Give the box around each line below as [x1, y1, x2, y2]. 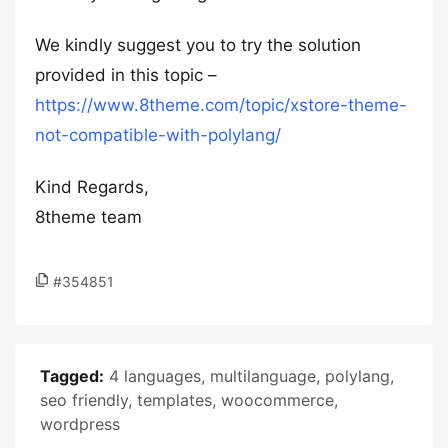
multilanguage [210, 366, 316, 386]
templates [137, 390, 212, 410]
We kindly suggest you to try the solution [35, 35, 361, 55]
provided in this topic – [35, 65, 217, 85]
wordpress [40, 414, 120, 434]
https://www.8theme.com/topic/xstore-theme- [35, 95, 407, 115]
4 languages [109, 366, 201, 386]
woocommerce [221, 390, 334, 410]
